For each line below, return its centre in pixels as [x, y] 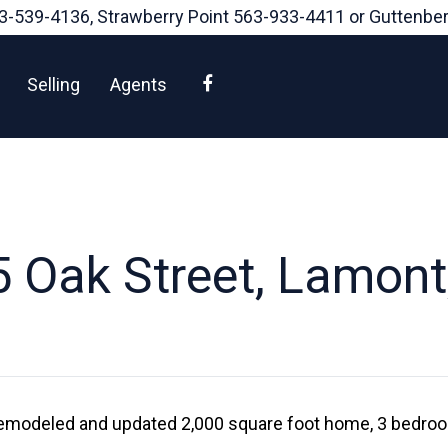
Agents [139, 85]
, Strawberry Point [161, 16]
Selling [54, 85]
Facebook [257, 84]
